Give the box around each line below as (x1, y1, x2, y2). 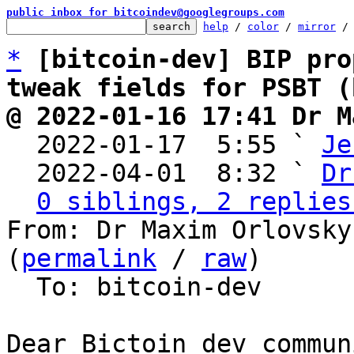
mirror (298, 21, 336, 32)
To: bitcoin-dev (6, 273, 36, 301)
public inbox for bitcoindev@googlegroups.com (6, 6, 284, 18)
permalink (21, 244, 156, 273)
